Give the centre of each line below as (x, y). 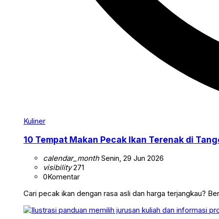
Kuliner (34, 121)
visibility (57, 167)
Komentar (64, 176)
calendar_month (71, 158)
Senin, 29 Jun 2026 (131, 158)
